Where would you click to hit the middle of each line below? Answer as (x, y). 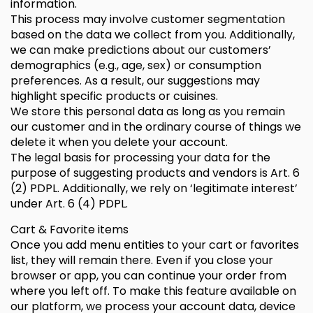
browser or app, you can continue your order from (148, 276)
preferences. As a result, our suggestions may (135, 81)
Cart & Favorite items (70, 230)
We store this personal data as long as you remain (148, 111)
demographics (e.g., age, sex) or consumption (136, 65)
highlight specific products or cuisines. (114, 96)
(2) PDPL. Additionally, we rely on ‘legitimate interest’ (154, 188)
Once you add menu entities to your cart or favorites (155, 245)
